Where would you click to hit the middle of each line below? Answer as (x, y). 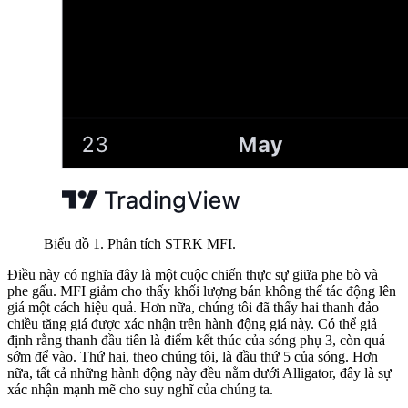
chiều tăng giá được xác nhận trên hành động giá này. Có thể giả (192, 324)
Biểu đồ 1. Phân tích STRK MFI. (140, 244)
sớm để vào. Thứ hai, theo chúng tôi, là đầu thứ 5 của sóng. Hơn (193, 357)
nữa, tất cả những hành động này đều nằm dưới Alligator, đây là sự (199, 373)
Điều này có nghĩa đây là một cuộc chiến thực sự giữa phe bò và (193, 275)
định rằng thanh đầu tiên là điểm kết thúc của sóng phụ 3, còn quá (196, 341)
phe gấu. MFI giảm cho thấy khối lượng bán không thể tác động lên (202, 291)
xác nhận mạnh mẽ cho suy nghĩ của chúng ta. (140, 390)
